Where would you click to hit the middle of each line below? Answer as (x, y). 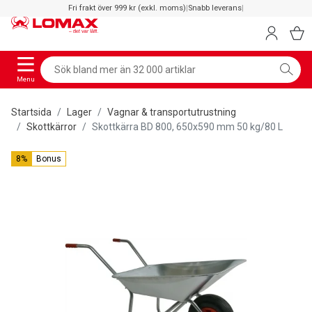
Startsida (31, 112)
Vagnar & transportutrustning (172, 112)
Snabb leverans (215, 8)
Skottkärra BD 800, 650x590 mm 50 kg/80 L (187, 126)
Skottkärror (52, 126)
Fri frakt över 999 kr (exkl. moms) (127, 8)
